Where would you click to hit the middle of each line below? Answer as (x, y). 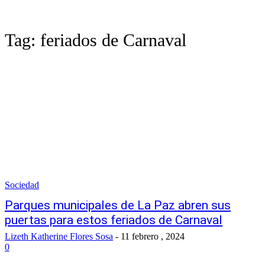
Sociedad (22, 185)
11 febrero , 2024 (153, 236)
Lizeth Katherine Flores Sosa (59, 236)
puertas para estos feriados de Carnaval (114, 220)
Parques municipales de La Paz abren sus (118, 205)
